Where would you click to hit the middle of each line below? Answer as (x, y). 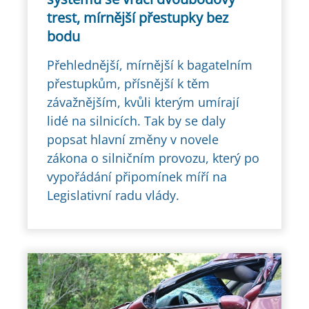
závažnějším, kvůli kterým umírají (143, 102)
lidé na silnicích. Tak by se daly (136, 121)
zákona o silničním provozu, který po (153, 158)
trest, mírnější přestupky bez (138, 18)
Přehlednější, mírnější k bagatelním (150, 65)
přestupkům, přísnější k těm (128, 84)
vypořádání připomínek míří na (137, 177)
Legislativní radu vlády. (113, 196)
